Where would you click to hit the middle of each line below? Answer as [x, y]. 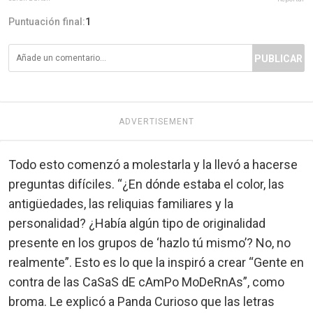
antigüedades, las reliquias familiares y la [121, 203]
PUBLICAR [278, 58]
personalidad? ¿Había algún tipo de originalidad [137, 223]
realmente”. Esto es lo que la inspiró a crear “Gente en [156, 262]
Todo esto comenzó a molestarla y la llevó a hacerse [153, 164]
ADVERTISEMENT [156, 121]
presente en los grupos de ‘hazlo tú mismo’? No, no [150, 242]
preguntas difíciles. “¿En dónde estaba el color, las [146, 184]
